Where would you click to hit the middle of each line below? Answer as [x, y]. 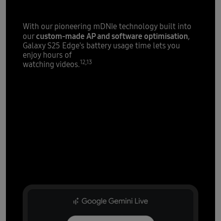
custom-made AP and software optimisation [112, 36]
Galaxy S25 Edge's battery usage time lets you [101, 46]
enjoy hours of [47, 55]
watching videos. [51, 65]
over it [110, 155]
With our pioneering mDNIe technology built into [107, 27]
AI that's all [110, 127]
